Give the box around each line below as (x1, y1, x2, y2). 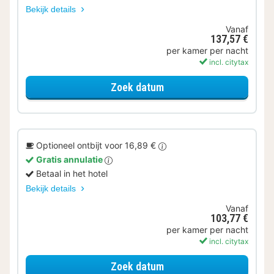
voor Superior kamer (163, 259, 254, 272)
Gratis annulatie (36, 154, 105, 165)
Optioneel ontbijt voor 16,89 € (36, 140, 158, 151)
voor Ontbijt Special (163, 80, 251, 93)
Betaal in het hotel (36, 168, 108, 179)
